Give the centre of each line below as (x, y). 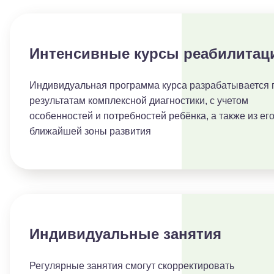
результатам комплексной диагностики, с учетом (139, 101)
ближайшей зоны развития (90, 131)
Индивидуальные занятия (125, 234)
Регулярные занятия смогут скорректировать (132, 266)
